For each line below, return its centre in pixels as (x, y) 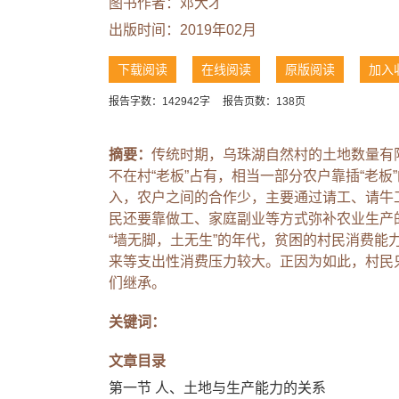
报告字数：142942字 (159, 101)
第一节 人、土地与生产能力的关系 (217, 387)
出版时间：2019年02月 (183, 29)
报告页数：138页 (264, 101)
